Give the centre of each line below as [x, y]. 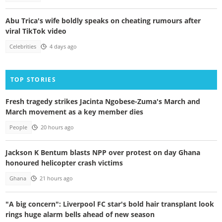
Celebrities [23, 47]
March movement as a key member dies [74, 111]
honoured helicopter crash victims [64, 163]
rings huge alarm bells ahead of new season [80, 214]
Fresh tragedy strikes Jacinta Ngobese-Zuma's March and [103, 101]
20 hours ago [57, 127]
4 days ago [63, 47]
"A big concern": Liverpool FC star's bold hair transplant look [110, 204]
